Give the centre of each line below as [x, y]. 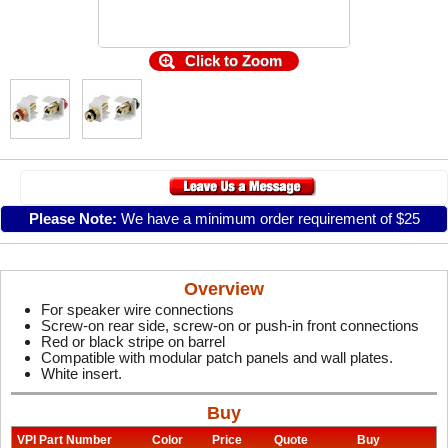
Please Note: [72, 218]
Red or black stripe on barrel [133, 341]
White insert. [81, 373]
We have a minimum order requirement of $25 [268, 218]
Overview [224, 289]
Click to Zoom [233, 60]
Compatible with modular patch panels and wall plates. [217, 357]
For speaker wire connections [137, 309]
